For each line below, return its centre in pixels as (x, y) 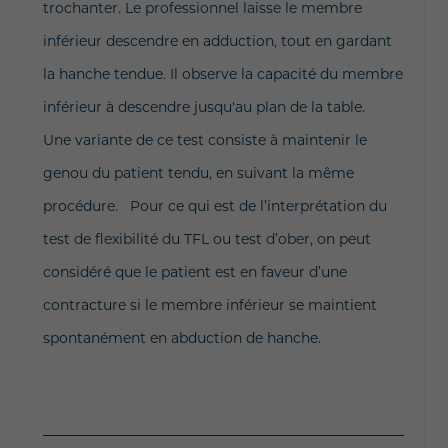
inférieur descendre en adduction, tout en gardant (217, 40)
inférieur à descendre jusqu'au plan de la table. (203, 106)
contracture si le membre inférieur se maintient (209, 304)
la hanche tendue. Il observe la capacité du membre (222, 73)
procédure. (80, 205)
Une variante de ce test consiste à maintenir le (204, 139)
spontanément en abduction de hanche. (181, 337)
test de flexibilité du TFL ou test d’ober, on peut (206, 238)
